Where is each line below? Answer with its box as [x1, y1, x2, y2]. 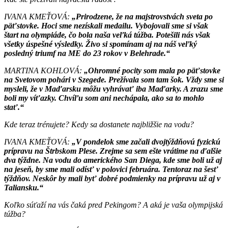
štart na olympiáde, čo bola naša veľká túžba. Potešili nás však [4, 30, 210, 39]
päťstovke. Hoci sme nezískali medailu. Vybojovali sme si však [4, 21, 208, 30]
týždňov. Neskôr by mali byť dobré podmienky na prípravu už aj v [4, 174, 220, 183]
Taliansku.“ [4, 183, 43, 192]
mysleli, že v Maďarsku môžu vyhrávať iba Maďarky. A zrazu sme [4, 84, 223, 93]
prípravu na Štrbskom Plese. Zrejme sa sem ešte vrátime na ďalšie [4, 146, 221, 155]
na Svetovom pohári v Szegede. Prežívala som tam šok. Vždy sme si [4, 75, 224, 84]
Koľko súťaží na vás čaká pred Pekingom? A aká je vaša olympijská [4, 200, 223, 209]
